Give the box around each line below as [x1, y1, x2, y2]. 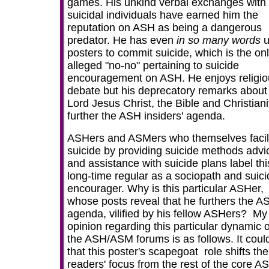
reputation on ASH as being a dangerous [67, 22, 262, 34]
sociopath [175, 170, 221, 182]
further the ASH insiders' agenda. [67, 110, 225, 122]
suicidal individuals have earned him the [67, 9, 258, 21]
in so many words [177, 34, 264, 46]
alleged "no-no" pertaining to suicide [67, 59, 239, 71]
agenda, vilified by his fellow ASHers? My [67, 208, 267, 220]
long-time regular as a [67, 170, 175, 182]
